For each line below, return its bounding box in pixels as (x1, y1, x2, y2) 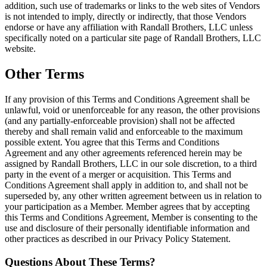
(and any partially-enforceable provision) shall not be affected (5, 115, 235, 126)
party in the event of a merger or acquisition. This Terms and (5, 169, 231, 179)
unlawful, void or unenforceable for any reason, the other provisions (5, 104, 260, 115)
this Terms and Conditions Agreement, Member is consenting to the (5, 212, 257, 222)
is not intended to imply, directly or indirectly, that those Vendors (5, 11, 246, 21)
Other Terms (5, 66, 84, 82)
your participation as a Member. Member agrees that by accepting (5, 201, 250, 212)
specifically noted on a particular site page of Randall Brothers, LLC (5, 33, 261, 43)
